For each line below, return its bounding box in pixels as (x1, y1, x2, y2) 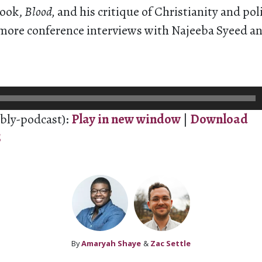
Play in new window (71, 111, 181, 128)
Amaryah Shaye (81, 238, 141, 249)
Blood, (25, 3, 57, 20)
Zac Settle (150, 238, 191, 249)
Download (190, 111, 248, 128)
